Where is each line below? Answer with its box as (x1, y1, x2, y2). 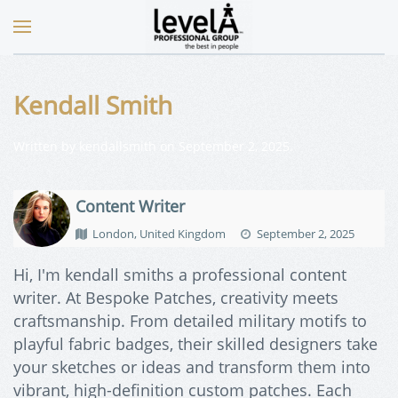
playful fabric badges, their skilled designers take (13, 332, 378, 354)
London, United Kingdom (92, 226, 226, 242)
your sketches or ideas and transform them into (13, 355, 370, 378)
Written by (13, 138, 79, 155)
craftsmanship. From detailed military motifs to (13, 309, 367, 331)
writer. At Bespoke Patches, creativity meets (13, 286, 338, 308)
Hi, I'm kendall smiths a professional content (13, 263, 346, 285)
